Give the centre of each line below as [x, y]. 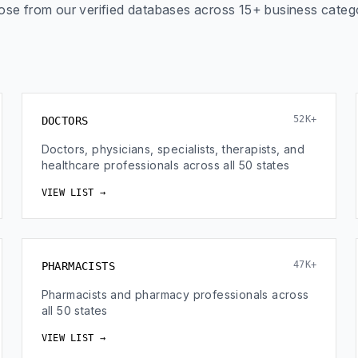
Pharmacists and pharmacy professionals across [175, 294]
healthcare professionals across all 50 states [165, 165]
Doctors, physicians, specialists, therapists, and [173, 149]
